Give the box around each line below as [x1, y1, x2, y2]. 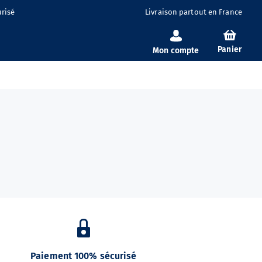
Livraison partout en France [145, 7, 242, 16]
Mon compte [153, 46, 199, 56]
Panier [218, 44, 242, 54]
